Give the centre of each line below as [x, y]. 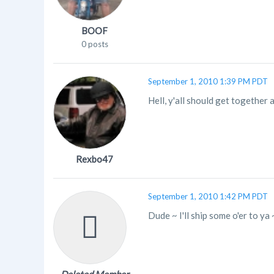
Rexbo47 [94, 159]
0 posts [94, 44]
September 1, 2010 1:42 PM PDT [208, 196]
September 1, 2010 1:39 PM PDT [208, 81]
